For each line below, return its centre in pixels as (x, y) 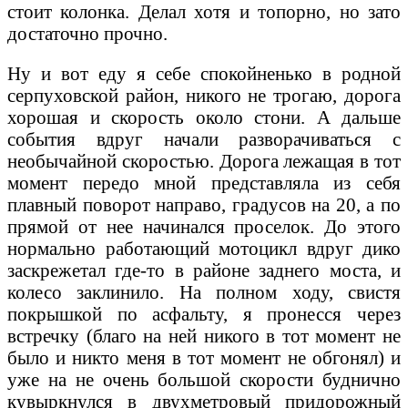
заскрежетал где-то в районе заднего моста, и (204, 270)
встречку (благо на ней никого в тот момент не (204, 336)
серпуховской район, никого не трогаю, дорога (204, 96)
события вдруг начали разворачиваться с (204, 139)
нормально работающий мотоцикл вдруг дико (204, 249)
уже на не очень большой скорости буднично (204, 380)
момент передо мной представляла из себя (204, 183)
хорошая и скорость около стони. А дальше (204, 117)
